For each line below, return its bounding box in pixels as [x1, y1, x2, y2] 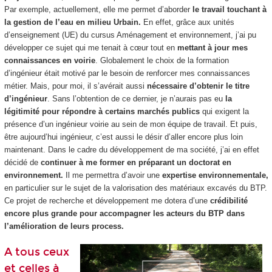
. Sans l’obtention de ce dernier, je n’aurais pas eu [47, 93, 225, 103]
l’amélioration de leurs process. [4, 221, 124, 231]
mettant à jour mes [177, 42, 248, 52]
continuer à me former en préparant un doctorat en [40, 157, 231, 167]
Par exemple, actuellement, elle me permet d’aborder [4, 4, 192, 14]
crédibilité [209, 195, 248, 205]
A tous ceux [4, 245, 69, 259]
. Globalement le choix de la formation [95, 55, 229, 65]
